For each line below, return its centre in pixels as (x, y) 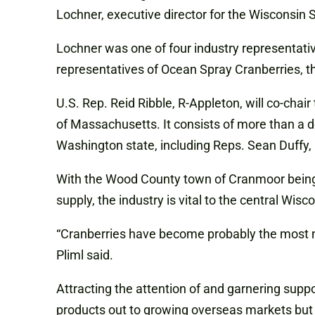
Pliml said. (85, 255)
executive (134, 15)
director (185, 15)
